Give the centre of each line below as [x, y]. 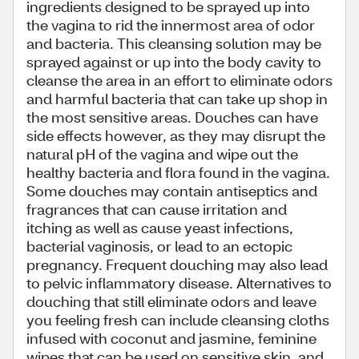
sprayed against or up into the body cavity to [174, 61]
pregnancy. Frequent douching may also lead [177, 264]
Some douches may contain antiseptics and [172, 190]
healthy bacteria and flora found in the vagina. [178, 172]
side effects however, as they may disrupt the [176, 135]
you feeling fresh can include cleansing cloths [178, 319]
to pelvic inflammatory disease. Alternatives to [179, 282]
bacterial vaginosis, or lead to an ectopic [159, 246]
